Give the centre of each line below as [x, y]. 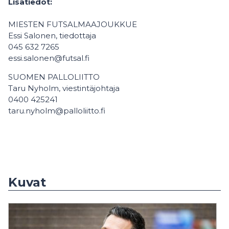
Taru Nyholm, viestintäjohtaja [64, 88]
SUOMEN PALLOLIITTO [54, 77]
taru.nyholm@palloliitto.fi [57, 111]
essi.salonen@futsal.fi [49, 58]
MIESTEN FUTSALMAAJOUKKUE [73, 24]
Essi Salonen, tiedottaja [52, 36]
